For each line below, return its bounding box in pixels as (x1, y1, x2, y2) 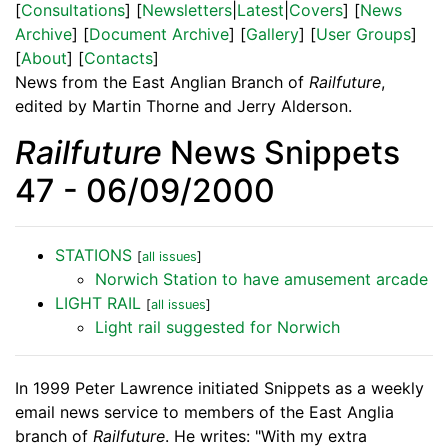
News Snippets (162, 133, 400, 173)
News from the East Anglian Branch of (15, 72, 309, 93)
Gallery (246, 24, 299, 45)
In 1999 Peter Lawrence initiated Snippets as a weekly (15, 378, 424, 399)
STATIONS (55, 245, 132, 266)
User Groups (316, 24, 411, 45)
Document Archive (89, 24, 229, 45)
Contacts (84, 48, 153, 69)
